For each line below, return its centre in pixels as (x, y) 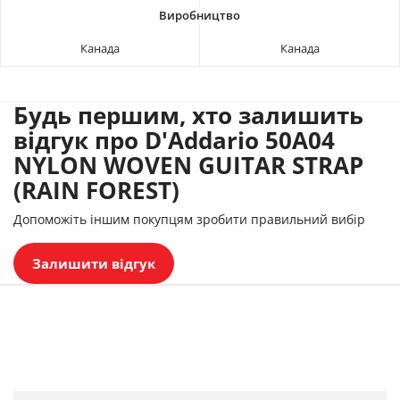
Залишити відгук (94, 263)
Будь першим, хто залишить (188, 115)
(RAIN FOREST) (96, 190)
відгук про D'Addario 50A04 (174, 140)
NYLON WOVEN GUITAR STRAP (188, 165)
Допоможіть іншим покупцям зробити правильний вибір (189, 219)
